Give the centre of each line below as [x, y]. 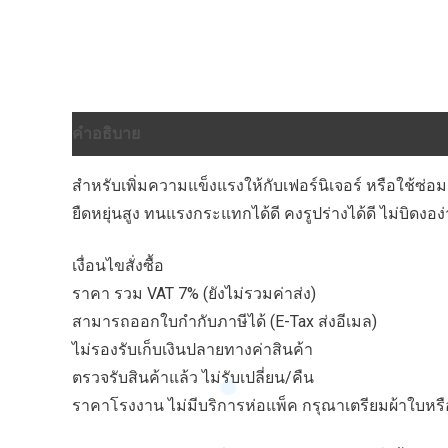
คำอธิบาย [106, 134]
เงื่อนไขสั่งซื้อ [118, 266]
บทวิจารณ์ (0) [208, 134]
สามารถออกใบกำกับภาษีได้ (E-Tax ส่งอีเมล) [224, 322]
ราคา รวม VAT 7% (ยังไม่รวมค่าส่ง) [194, 294]
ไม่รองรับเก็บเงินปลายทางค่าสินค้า [192, 350]
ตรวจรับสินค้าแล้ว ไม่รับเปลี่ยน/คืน [193, 378]
